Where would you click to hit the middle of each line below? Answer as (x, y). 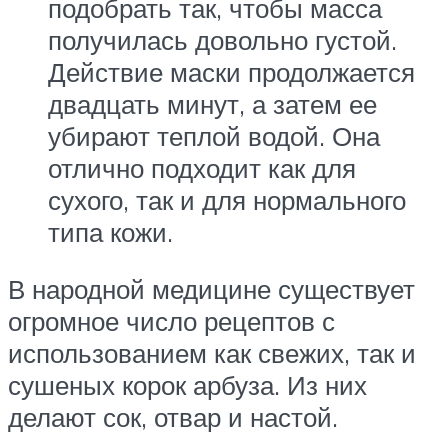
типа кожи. (110, 231)
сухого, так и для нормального (227, 199)
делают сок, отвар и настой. (173, 417)
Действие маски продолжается (231, 71)
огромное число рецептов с (171, 321)
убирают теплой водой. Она (214, 135)
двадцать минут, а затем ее (212, 103)
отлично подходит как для (202, 167)
